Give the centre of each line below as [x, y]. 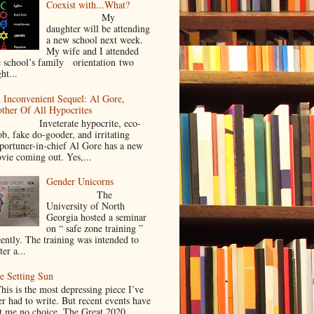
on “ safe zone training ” [95, 228]
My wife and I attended [96, 51]
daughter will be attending [98, 29]
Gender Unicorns [80, 182]
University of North [86, 206]
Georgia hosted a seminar [97, 217]
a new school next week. [95, 40]
